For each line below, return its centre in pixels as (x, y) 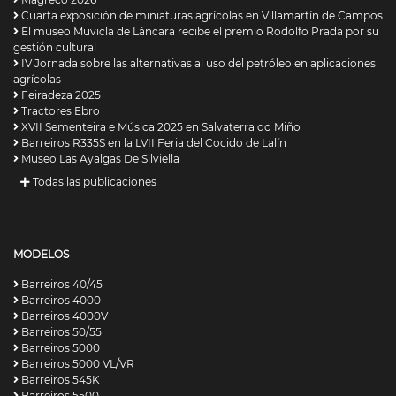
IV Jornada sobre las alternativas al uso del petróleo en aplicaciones (197, 64)
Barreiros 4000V (63, 316)
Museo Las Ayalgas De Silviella (99, 159)
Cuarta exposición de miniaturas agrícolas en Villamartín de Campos (201, 16)
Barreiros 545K (59, 380)
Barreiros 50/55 (60, 332)
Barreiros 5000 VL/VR (76, 364)
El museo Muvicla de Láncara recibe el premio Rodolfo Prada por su (199, 32)
